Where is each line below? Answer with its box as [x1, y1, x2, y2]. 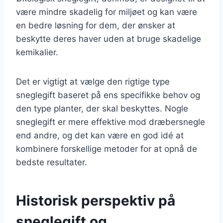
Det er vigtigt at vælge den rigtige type [16, 76, 170, 87]
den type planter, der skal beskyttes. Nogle [16, 103, 188, 113]
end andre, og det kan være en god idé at [16, 130, 184, 140]
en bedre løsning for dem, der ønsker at [16, 20, 175, 30]
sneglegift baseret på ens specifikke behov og [16, 90, 200, 100]
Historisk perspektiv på [16, 192, 175, 209]
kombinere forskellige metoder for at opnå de [16, 143, 197, 154]
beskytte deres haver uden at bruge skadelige [16, 33, 201, 44]
